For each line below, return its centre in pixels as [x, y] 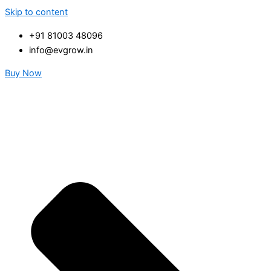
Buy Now [23, 73]
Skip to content [36, 12]
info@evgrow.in [61, 50]
